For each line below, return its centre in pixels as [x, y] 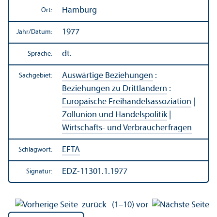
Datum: [42, 32]
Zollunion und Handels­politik [115, 115]
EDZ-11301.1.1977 [95, 171]
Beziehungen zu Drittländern [115, 89]
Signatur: [39, 171]
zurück [94, 205]
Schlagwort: [35, 150]
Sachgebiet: [36, 76]
